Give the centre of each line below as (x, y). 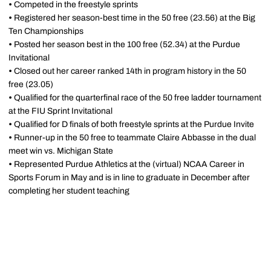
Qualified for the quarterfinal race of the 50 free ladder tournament (138, 98)
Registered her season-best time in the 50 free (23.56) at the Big (135, 18)
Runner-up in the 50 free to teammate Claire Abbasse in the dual (135, 138)
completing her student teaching (69, 191)
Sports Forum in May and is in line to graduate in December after (129, 178)
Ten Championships (46, 31)
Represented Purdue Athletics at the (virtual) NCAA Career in (129, 164)
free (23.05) (31, 84)
